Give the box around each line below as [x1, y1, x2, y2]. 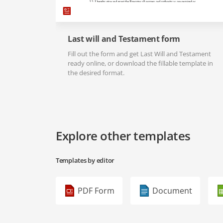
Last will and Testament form [68, 33, 181, 45]
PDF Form [78, 185, 114, 197]
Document [152, 185, 192, 197]
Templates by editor [56, 156, 115, 165]
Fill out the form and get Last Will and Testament [68, 49, 211, 59]
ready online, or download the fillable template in [68, 59, 213, 68]
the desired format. [68, 68, 124, 78]
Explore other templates [56, 127, 191, 144]
